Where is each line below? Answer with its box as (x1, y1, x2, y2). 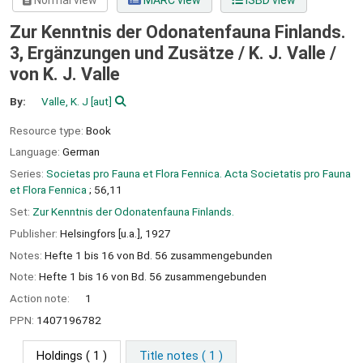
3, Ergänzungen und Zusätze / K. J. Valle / (10, 43, 336, 64)
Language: (10, 145, 62, 159)
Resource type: (10, 123, 86, 137)
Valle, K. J (41, 94, 89, 108)
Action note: (10, 292, 72, 305)
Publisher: (10, 226, 60, 240)
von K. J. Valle (10, 64, 120, 85)
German (62, 145, 100, 159)
